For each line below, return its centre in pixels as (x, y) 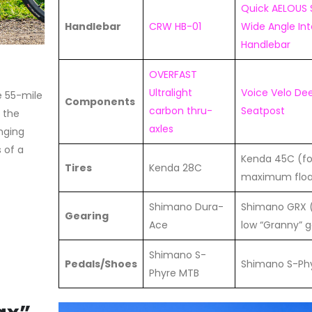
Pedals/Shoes (101, 264)
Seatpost (263, 110)
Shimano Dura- (186, 206)
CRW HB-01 (175, 26)
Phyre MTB (174, 273)
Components (100, 101)
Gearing (87, 216)
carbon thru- (181, 110)
